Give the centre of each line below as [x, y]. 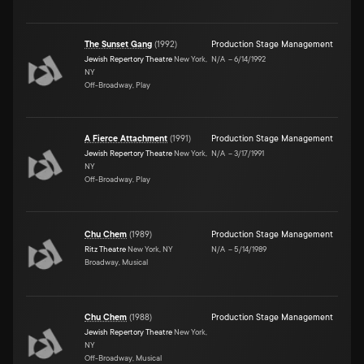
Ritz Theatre [105, 249]
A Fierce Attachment [126, 139]
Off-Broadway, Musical [123, 357]
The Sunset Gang [118, 44]
